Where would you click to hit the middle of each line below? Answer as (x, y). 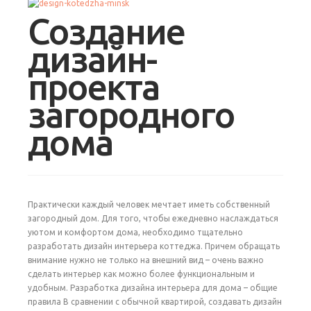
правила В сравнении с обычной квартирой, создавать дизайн (155, 301)
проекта (94, 86)
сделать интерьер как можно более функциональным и (141, 274)
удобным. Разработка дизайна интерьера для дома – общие (153, 287)
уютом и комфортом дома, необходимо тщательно (135, 232)
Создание (106, 31)
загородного (131, 114)
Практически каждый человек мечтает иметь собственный (149, 204)
